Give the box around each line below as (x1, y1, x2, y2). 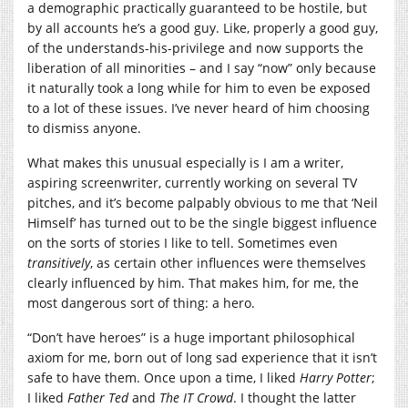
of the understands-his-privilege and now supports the (27, 38, 363, 56)
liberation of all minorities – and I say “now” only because (27, 58, 376, 76)
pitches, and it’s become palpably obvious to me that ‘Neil (27, 193, 378, 211)
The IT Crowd (159, 388, 233, 406)
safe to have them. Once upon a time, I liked (27, 368, 300, 386)
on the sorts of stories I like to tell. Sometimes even (27, 233, 338, 251)
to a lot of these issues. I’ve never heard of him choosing (27, 98, 370, 117)
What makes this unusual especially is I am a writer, (27, 153, 343, 171)
